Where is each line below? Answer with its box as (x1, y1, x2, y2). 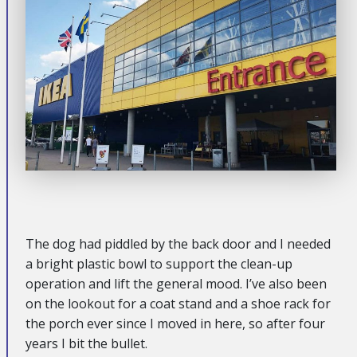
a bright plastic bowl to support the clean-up (25, 254, 292, 273)
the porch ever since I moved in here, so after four (25, 314, 325, 332)
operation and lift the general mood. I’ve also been (25, 274, 327, 292)
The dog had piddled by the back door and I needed (25, 234, 331, 253)
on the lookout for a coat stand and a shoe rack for (25, 294, 331, 312)
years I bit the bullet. (25, 334, 147, 352)
